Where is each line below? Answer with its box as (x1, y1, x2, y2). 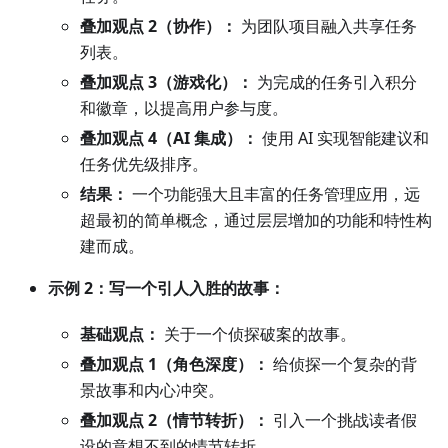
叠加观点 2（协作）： (80, 15, 237, 38)
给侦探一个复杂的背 (269, 353, 417, 376)
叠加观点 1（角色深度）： (80, 353, 269, 376)
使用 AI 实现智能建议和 (258, 127, 429, 150)
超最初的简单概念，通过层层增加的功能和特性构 (80, 209, 432, 232)
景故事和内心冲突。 (80, 379, 224, 402)
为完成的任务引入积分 (253, 71, 417, 94)
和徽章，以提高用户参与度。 (80, 97, 288, 120)
